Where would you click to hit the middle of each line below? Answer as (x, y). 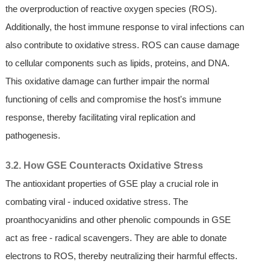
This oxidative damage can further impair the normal (107, 81)
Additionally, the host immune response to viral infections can (124, 27)
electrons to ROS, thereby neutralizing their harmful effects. (121, 256)
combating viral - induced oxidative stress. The (96, 201)
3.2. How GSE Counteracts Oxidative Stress (104, 165)
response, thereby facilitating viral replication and (100, 117)
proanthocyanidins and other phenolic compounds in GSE (118, 219)
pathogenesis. (33, 135)
